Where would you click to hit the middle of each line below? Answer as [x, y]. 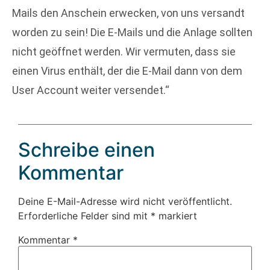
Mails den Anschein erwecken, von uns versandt [128, 13]
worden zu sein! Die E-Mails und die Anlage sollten [132, 33]
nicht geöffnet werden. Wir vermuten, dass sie [124, 52]
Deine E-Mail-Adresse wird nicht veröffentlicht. [125, 201]
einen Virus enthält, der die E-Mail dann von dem [127, 71]
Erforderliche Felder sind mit [84, 215]
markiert [176, 215]
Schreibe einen [86, 149]
